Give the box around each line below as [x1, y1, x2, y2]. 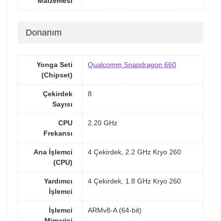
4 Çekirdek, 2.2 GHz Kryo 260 [88, 147, 181, 156]
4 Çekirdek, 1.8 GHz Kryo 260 [88, 177, 181, 185]
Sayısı [52, 100, 73, 108]
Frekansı [43, 129, 73, 137]
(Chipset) [41, 71, 73, 79]
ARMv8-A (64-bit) [88, 206, 142, 214]
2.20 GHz [88, 118, 117, 127]
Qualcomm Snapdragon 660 [88, 60, 176, 69]
